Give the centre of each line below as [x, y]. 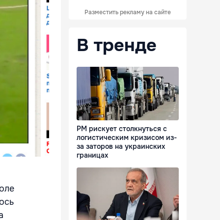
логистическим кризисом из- [127, 138]
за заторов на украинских [121, 147]
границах [92, 155]
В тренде [117, 45]
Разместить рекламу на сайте [128, 12]
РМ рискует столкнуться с [122, 129]
